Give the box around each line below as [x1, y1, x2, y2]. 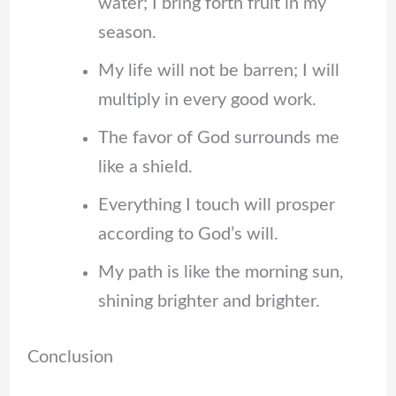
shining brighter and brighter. [97, 292, 320, 310]
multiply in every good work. [97, 90, 316, 109]
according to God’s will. [97, 225, 278, 243]
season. [97, 23, 156, 42]
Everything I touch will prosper [97, 195, 335, 214]
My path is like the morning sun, [97, 263, 344, 281]
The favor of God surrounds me [97, 128, 339, 147]
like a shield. [97, 157, 193, 176]
